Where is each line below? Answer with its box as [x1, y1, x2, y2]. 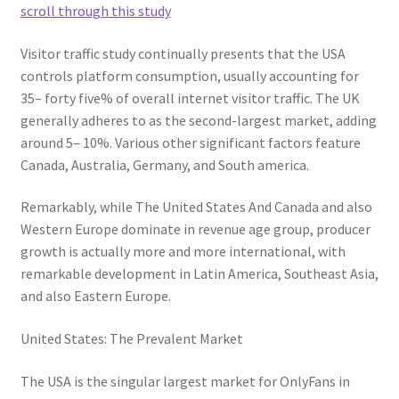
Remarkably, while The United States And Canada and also [20, 198, 372, 216]
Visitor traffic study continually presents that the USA [20, 44, 346, 62]
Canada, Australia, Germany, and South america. [20, 155, 309, 174]
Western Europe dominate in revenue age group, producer [20, 220, 370, 239]
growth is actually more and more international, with [20, 242, 346, 261]
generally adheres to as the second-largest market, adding [20, 110, 377, 129]
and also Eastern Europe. [20, 287, 171, 305]
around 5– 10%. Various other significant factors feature [20, 133, 361, 151]
